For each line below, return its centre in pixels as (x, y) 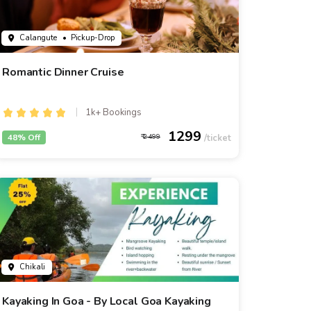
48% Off (24, 137)
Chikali (32, 267)
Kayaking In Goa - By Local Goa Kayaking (107, 301)
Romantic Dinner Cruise (63, 72)
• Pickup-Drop (89, 38)
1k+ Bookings (112, 112)
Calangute (38, 38)
